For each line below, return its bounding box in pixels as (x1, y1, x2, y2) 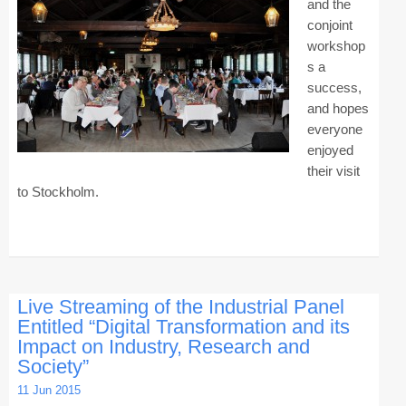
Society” (16, 354, 89, 378)
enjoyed (306, 141, 353, 158)
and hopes (306, 100, 369, 116)
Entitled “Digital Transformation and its (16, 314, 350, 338)
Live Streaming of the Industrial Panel (16, 295, 344, 318)
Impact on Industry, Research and (16, 334, 310, 358)
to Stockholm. (16, 183, 99, 199)
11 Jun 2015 (16, 382, 81, 397)
